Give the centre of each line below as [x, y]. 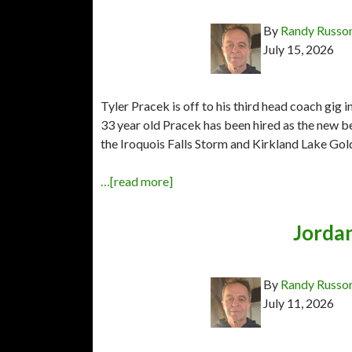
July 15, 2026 [299, 49]
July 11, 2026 [299, 302]
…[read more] [137, 181]
